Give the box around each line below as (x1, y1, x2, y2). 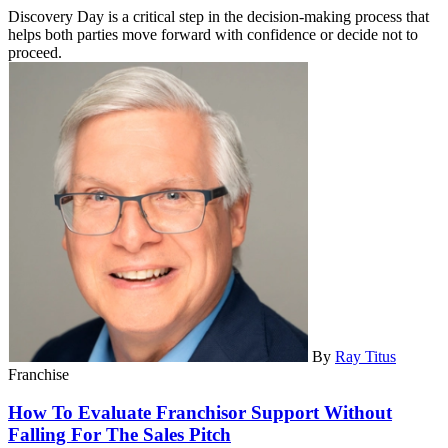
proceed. (8, 43, 62, 61)
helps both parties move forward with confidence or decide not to (8, 25, 418, 43)
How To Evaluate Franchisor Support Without (8, 402, 392, 424)
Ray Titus (335, 347, 396, 365)
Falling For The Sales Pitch (8, 424, 231, 446)
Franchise (8, 365, 69, 383)
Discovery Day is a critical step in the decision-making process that (8, 7, 429, 25)
